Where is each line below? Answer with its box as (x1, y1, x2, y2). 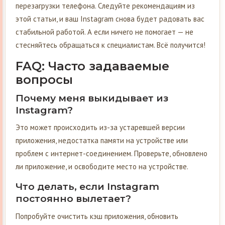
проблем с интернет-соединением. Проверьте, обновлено (16, 149, 207, 159)
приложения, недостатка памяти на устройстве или (16, 136, 188, 146)
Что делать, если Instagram (16, 181, 159, 193)
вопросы (16, 72, 73, 87)
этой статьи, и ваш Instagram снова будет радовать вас (16, 14, 204, 24)
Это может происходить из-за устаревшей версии (16, 123, 185, 133)
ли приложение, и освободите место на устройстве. (16, 162, 188, 172)
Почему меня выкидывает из (16, 92, 168, 104)
